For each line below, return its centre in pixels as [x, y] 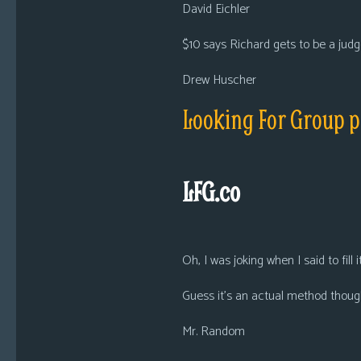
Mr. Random [213, 332]
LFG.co [211, 191]
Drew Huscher [219, 80]
